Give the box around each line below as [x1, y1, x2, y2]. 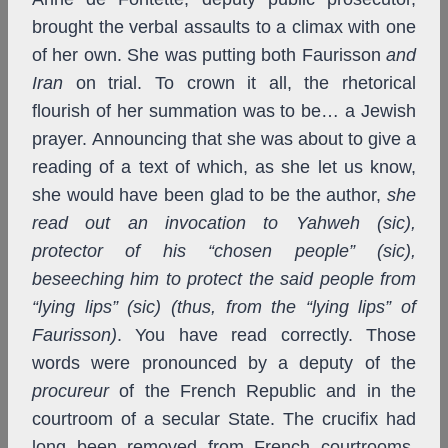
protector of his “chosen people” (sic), [32, 241, 416, 262]
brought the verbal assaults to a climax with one [32, 17, 416, 38]
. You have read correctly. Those [117, 325, 416, 346]
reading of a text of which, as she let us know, [32, 157, 416, 178]
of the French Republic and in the [119, 381, 417, 402]
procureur [32, 381, 120, 402]
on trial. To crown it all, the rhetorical [63, 73, 416, 94]
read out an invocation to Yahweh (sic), [32, 213, 416, 234]
